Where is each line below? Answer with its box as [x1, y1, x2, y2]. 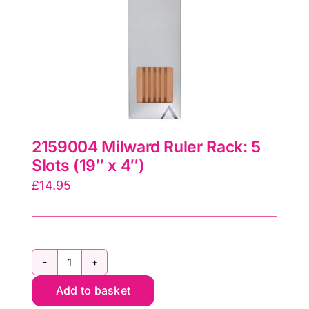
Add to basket [55, 283, 131, 297]
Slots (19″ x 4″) [32, 155, 145, 175]
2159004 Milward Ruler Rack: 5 [32, 137, 261, 157]
